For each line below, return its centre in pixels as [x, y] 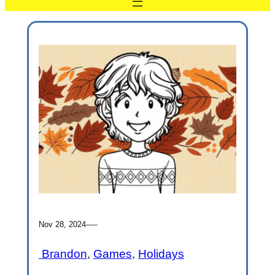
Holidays [161, 254]
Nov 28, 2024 [62, 224]
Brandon [63, 254]
